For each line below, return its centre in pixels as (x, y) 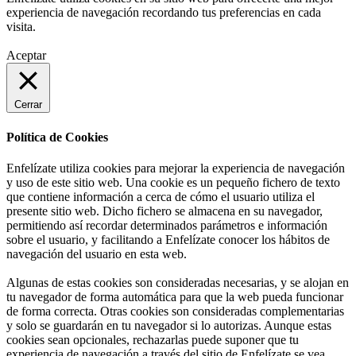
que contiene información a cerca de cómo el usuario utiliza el (161, 196)
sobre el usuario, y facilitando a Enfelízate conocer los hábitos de (168, 239)
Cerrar (28, 105)
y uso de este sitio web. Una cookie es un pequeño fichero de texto (173, 182)
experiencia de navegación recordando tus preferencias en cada (164, 13)
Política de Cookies (57, 137)
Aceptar (26, 56)
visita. (21, 27)
